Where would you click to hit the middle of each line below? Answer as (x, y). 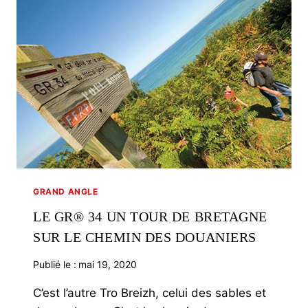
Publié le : (55, 264)
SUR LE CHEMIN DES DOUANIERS (145, 237)
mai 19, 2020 (108, 264)
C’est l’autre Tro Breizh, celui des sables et (150, 293)
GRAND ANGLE (66, 191)
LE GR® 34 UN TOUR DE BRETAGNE (150, 216)
